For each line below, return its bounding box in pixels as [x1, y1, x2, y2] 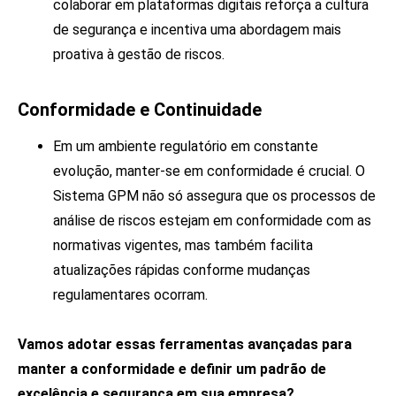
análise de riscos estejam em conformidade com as [53, 211, 371, 229]
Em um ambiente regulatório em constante [53, 137, 318, 155]
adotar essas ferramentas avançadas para [67, 335, 352, 353]
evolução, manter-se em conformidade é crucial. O [53, 162, 365, 179]
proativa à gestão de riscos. [53, 45, 225, 63]
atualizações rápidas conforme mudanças [53, 261, 310, 278]
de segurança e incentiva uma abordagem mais [53, 20, 341, 38]
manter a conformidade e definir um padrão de [18, 360, 326, 377]
